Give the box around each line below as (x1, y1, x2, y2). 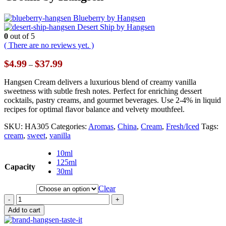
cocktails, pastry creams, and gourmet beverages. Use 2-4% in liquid (4, 96, 221, 105)
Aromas (88, 122, 114, 131)
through (62, 85, 87, 94)
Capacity (5, 162, 35, 172)
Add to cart (8, 206, 40, 214)
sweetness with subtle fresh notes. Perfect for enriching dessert (4, 87, 202, 96)
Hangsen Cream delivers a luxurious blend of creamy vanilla (4, 78, 196, 87)
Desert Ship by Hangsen (77, 23, 155, 32)
